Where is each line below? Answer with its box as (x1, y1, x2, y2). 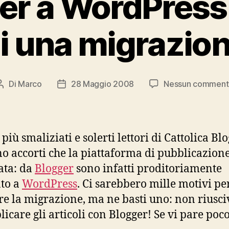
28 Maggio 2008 (71, 78, 134, 89)
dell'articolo (61, 91, 106, 102)
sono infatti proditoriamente (74, 162, 222, 176)
